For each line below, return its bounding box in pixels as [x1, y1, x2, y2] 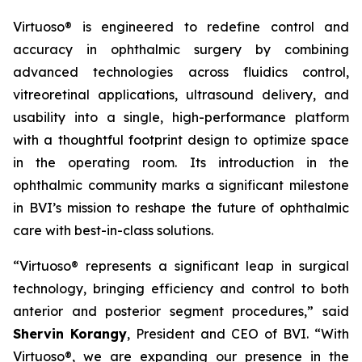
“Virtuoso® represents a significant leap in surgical [13, 258, 349, 274]
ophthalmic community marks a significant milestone [13, 177, 349, 193]
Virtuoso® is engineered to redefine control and [13, 19, 349, 35]
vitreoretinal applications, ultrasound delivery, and [13, 86, 349, 103]
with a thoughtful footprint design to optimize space [13, 132, 349, 148]
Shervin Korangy [13, 326, 127, 342]
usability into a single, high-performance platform [13, 109, 349, 125]
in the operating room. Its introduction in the [13, 154, 349, 170]
